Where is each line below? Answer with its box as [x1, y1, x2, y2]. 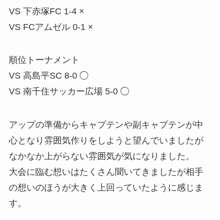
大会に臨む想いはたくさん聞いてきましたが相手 [8, 167, 203, 177]
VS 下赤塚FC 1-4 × [8, 6, 84, 16]
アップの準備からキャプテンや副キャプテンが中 [8, 120, 203, 130]
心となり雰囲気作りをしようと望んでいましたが [8, 136, 203, 146]
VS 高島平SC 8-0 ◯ [8, 71, 88, 81]
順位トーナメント [8, 55, 80, 65]
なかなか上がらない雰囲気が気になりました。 [8, 151, 194, 162]
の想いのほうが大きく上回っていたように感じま [8, 183, 203, 193]
